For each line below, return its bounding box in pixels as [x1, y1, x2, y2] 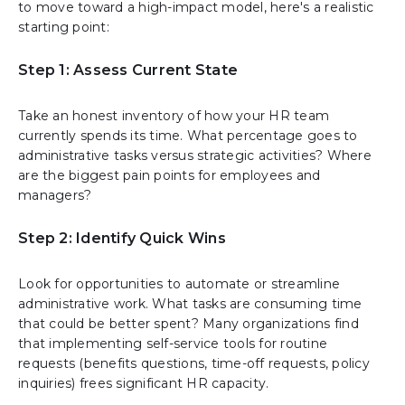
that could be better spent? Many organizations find [18, 315, 359, 332]
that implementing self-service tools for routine [18, 334, 327, 352]
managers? [18, 187, 92, 204]
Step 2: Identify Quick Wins [18, 229, 226, 247]
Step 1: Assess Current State [18, 61, 238, 80]
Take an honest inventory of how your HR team [18, 108, 329, 125]
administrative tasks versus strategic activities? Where [18, 147, 372, 165]
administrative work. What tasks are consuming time [18, 295, 363, 312]
